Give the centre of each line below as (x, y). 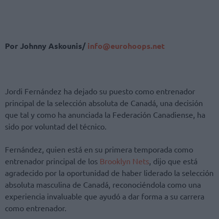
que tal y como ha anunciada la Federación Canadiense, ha (105, 115)
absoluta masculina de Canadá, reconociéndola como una (103, 184)
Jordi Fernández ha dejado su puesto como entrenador (100, 91)
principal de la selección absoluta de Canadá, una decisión (104, 103)
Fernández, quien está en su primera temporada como (99, 149)
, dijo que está (173, 161)
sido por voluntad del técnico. (56, 126)
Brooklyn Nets (124, 161)
